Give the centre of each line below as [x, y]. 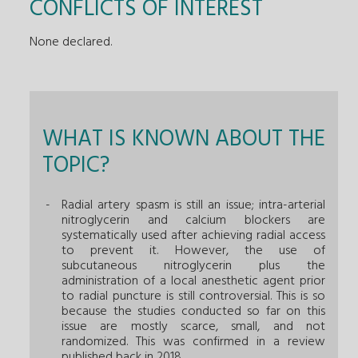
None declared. [71, 42]
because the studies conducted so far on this [193, 311]
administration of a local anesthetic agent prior [193, 281]
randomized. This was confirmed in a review [193, 342]
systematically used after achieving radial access [193, 235]
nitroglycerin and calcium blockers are [193, 220]
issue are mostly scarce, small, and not [193, 326]
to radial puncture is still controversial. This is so [193, 296]
